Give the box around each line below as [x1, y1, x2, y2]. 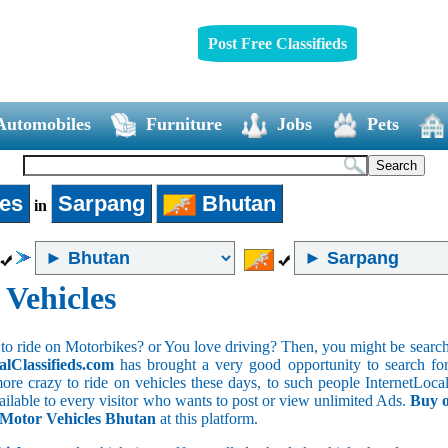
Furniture [145, 113, 222, 134]
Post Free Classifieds [207, 34, 347, 52]
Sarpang [57, 190, 145, 216]
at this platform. [156, 409, 258, 427]
